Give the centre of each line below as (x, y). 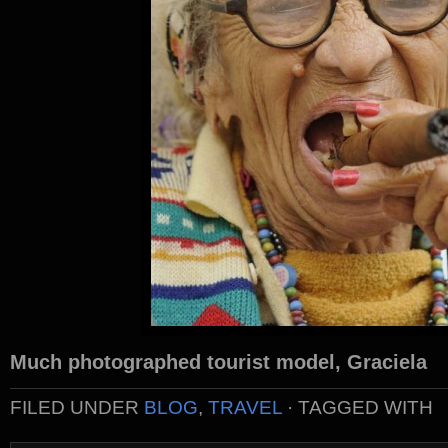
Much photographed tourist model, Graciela (218, 362)
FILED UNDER (77, 407)
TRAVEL (245, 407)
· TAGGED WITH (357, 407)
